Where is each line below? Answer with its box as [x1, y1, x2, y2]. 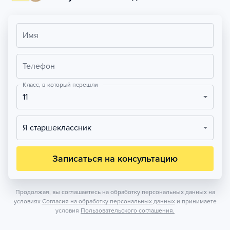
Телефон [23, 61, 55, 71]
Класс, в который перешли [23, 81, 98, 89]
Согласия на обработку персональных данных [42, 198, 175, 205]
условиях [13, 198, 41, 205]
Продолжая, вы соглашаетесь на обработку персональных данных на [15, 188, 215, 196]
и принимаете [176, 198, 217, 205]
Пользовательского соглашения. [81, 207, 175, 214]
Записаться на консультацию [52, 153, 178, 164]
